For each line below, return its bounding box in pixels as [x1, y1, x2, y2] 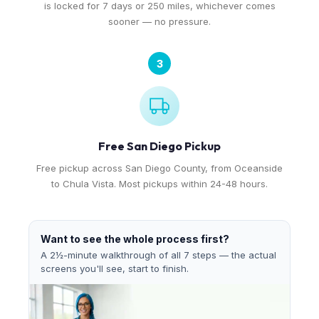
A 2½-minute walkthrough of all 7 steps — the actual [41, 249, 276, 261]
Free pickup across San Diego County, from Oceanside [36, 162, 283, 174]
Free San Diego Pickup [98, 139, 221, 153]
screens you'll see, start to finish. [41, 263, 189, 274]
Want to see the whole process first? [41, 233, 229, 245]
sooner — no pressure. [108, 16, 211, 27]
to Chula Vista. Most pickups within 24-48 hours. [51, 178, 268, 189]
